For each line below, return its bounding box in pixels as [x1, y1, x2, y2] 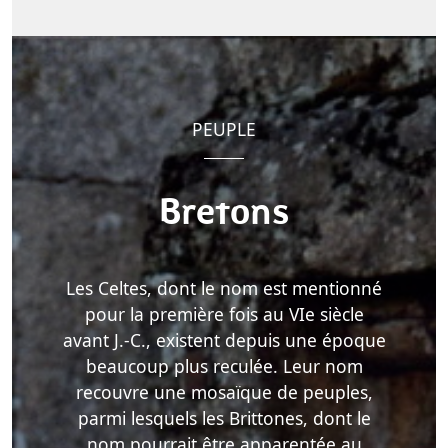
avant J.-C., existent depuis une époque [62, 328, 386, 353]
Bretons [159, 191, 289, 235]
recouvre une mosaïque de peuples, [75, 380, 373, 405]
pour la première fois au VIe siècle [84, 302, 364, 327]
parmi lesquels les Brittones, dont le [77, 406, 371, 431]
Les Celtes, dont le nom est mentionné [66, 276, 382, 301]
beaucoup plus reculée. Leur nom [85, 354, 363, 379]
